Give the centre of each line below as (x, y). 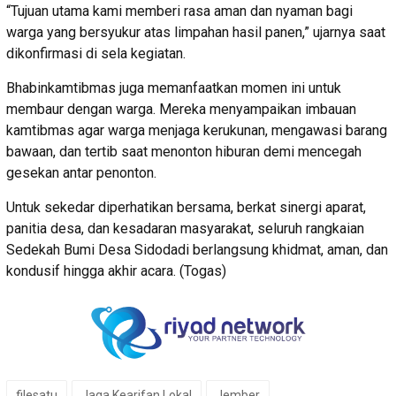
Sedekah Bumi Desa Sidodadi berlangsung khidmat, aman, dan (197, 250)
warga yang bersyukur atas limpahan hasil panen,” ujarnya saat (196, 33)
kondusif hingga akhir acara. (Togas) (116, 271)
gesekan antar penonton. (81, 173)
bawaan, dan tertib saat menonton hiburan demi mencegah (184, 152)
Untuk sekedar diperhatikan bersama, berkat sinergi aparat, (186, 208)
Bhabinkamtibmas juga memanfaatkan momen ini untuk (174, 88)
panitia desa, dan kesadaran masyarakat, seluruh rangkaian (185, 229)
